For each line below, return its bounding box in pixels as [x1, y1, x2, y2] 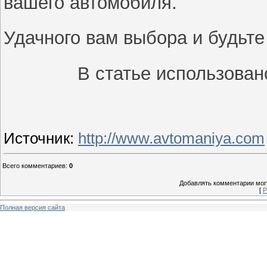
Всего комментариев [2, 162, 66, 170]
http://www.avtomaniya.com [78, 130, 265, 147]
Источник [4, 130, 70, 147]
